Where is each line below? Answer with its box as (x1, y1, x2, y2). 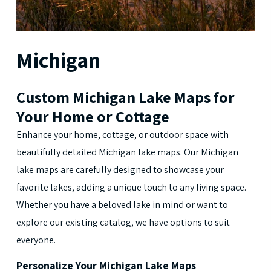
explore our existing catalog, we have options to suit (16, 216, 230, 229)
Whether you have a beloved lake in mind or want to (16, 198, 228, 212)
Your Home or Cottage (16, 106, 169, 127)
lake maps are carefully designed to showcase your (16, 163, 224, 177)
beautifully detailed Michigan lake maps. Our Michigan (16, 146, 238, 159)
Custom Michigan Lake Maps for (16, 87, 235, 108)
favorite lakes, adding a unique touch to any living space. (16, 181, 246, 194)
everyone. (16, 233, 56, 247)
